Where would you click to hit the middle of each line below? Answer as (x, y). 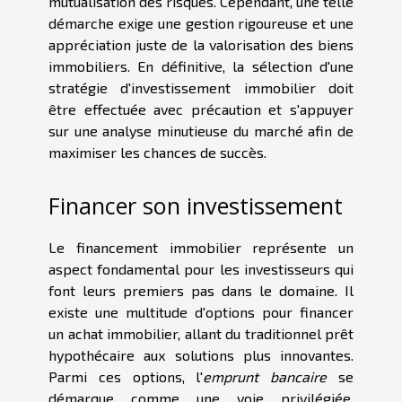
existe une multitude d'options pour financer (201, 311)
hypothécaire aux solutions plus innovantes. (201, 354)
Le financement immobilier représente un (201, 247)
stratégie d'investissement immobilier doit (201, 88)
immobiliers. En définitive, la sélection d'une (201, 66)
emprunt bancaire (265, 376)
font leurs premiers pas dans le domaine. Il (201, 290)
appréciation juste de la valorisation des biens (201, 45)
